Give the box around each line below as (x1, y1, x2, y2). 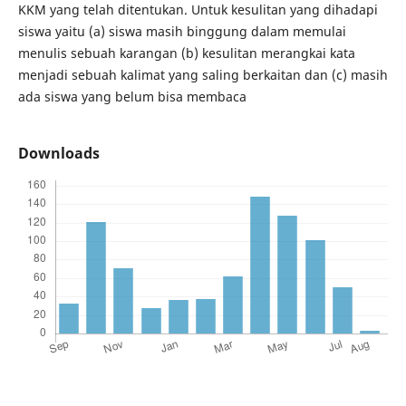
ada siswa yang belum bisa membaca (17, 88, 246, 105)
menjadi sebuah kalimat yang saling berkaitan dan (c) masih (17, 66, 388, 83)
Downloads (17, 143, 100, 164)
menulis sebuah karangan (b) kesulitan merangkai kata (17, 44, 355, 62)
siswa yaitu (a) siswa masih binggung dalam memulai (17, 23, 346, 40)
